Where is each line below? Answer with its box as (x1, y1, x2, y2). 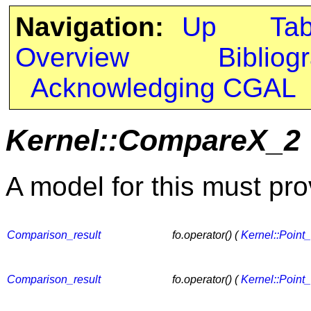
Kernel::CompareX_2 (6, 123, 301, 157)
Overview (15, 42, 129, 72)
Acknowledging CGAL (30, 73, 296, 103)
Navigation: (15, 12, 164, 42)
